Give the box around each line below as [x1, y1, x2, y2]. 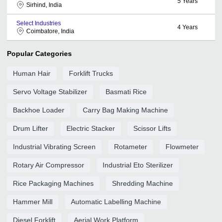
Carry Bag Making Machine [83, 106, 168, 114]
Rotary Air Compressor [13, 161, 84, 169]
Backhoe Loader [13, 106, 64, 114]
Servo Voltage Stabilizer [13, 87, 87, 96]
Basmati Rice [106, 87, 147, 96]
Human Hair [13, 69, 51, 77]
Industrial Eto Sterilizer [103, 161, 173, 169]
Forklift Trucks [69, 69, 113, 77]
